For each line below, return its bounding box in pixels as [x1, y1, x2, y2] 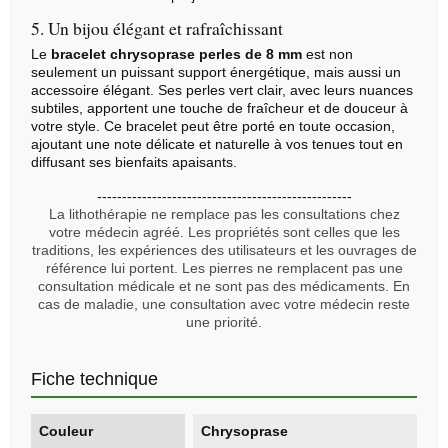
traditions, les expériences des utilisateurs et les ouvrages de [31, 242, 417, 259]
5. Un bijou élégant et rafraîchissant [31, 16, 283, 41]
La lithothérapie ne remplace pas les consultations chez [48, 206, 400, 223]
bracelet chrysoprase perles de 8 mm [51, 46, 302, 63]
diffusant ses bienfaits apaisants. [31, 154, 237, 171]
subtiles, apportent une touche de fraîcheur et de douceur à [31, 100, 408, 117]
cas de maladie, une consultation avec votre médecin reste [38, 296, 410, 313]
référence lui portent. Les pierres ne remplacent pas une [45, 260, 403, 277]
